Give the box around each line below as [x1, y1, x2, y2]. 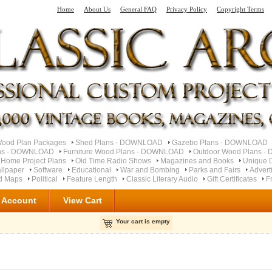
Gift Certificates [207, 174, 257, 183]
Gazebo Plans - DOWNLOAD [172, 138, 268, 147]
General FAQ [120, 5, 157, 13]
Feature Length [67, 174, 117, 183]
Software [33, 165, 63, 174]
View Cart [63, 195, 102, 206]
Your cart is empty [115, 218, 170, 225]
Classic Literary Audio [126, 174, 198, 183]
